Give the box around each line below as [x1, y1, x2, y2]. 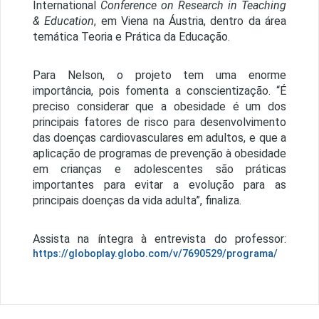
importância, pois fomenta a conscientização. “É [32, 84, 287, 98]
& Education [32, 14, 95, 28]
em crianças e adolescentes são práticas [32, 162, 287, 177]
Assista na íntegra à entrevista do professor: [32, 232, 287, 246]
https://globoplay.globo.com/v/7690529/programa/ [32, 248, 278, 261]
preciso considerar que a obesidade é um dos [32, 100, 287, 114]
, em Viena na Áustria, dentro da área [94, 14, 287, 28]
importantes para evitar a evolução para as [32, 178, 287, 192]
